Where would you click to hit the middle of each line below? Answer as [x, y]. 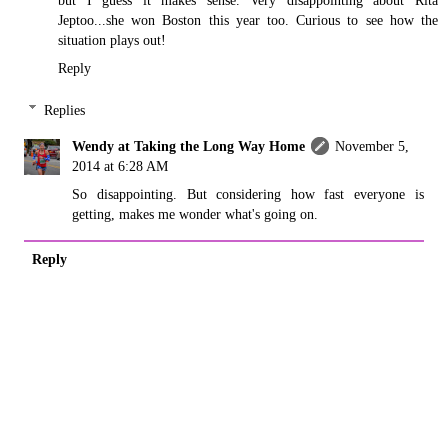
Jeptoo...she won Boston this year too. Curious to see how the [248, 20]
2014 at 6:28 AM [120, 165]
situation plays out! [112, 40]
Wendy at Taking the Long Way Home [189, 145]
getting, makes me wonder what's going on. [195, 213]
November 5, [372, 145]
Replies [65, 109]
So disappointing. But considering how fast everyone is [248, 193]
